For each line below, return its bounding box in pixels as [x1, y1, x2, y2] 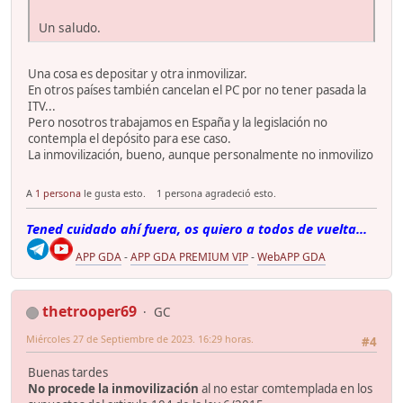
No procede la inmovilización [28, 381, 199, 398]
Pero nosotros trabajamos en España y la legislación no [28, 113, 327, 130]
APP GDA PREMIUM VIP [130, 248, 248, 264]
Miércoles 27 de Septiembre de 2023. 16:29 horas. [26, 331, 254, 345]
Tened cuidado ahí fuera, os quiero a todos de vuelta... [26, 219, 367, 237]
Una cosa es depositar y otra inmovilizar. [28, 65, 247, 82]
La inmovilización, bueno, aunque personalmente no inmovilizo [28, 146, 373, 163]
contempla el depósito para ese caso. [28, 130, 231, 147]
